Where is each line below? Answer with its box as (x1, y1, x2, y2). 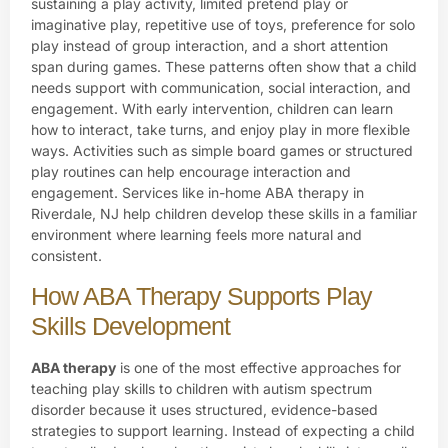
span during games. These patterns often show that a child (31, 58, 417, 76)
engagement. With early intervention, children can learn (31, 100, 393, 118)
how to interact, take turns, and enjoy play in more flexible (31, 121, 410, 139)
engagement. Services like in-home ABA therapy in (31, 184, 364, 202)
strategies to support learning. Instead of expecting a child (31, 421, 415, 439)
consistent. (31, 247, 102, 265)
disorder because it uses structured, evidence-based (31, 400, 378, 418)
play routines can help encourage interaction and (31, 163, 351, 181)
